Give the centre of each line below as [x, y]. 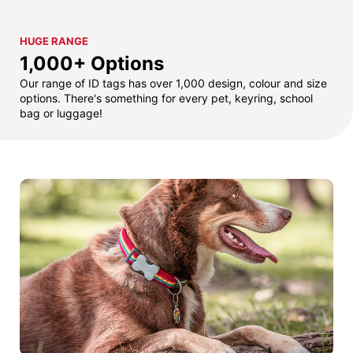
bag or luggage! [61, 113]
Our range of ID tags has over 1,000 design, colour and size [173, 84]
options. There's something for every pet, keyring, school [166, 98]
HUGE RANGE [54, 41]
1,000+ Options [92, 64]
